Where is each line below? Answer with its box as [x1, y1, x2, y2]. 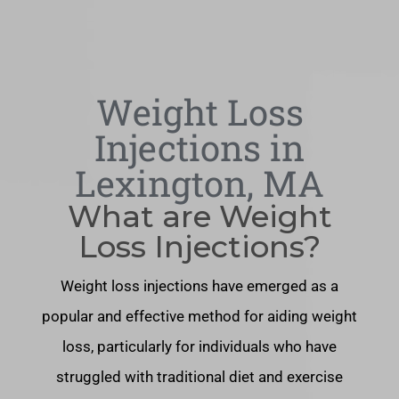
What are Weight [67, 198, 332, 235]
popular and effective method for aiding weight [42, 307, 357, 325]
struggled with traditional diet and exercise [56, 368, 343, 386]
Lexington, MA [75, 159, 324, 207]
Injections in [94, 124, 305, 171]
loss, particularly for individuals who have [62, 338, 337, 355]
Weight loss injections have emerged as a [61, 277, 338, 295]
